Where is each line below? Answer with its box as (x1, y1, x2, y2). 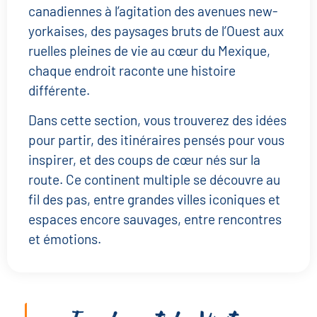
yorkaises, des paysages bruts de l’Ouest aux (28, 23, 284, 39)
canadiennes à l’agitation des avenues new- (28, 3, 278, 19)
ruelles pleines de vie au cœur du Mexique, (28, 42, 270, 59)
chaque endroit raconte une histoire (28, 62, 236, 79)
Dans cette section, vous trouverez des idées (28, 112, 287, 129)
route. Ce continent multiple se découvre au (28, 171, 280, 188)
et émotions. (28, 231, 101, 248)
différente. (28, 82, 90, 98)
